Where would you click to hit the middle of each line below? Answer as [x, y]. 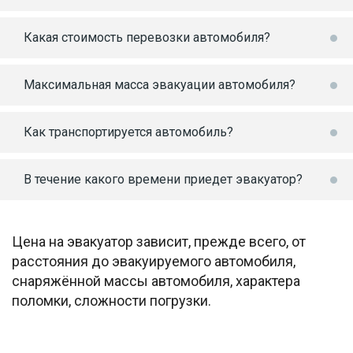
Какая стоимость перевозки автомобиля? [147, 37]
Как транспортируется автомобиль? [128, 132]
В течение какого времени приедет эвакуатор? [163, 179]
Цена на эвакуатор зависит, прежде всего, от [159, 242]
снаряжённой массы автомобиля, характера [156, 281]
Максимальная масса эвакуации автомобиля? [160, 85]
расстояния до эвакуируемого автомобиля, [154, 261]
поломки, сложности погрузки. [111, 301]
